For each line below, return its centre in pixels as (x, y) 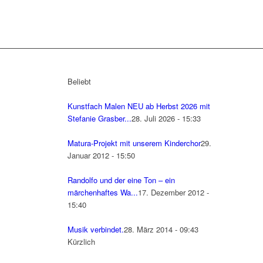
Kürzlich (81, 242)
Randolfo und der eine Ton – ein (121, 180)
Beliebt (79, 82)
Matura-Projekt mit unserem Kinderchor (134, 143)
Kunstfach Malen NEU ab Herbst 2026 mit (139, 106)
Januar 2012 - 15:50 (101, 156)
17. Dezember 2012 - (173, 193)
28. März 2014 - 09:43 (161, 230)
